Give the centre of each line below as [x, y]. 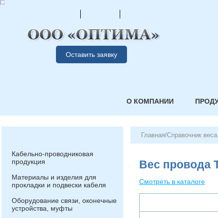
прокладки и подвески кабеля [59, 185]
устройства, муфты [42, 208]
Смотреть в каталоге [172, 182]
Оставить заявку [91, 54]
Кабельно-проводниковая [53, 154]
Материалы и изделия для [54, 177]
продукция [28, 162]
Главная [153, 135]
